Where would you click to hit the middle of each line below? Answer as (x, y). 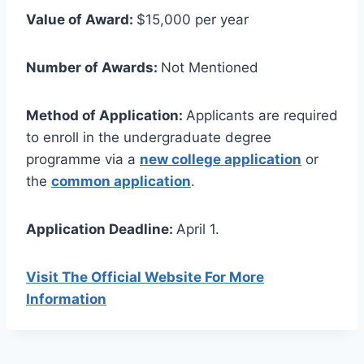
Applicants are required (262, 115)
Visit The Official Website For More (145, 277)
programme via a (83, 159)
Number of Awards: (93, 67)
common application (121, 181)
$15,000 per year (193, 19)
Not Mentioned (210, 67)
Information (66, 299)
